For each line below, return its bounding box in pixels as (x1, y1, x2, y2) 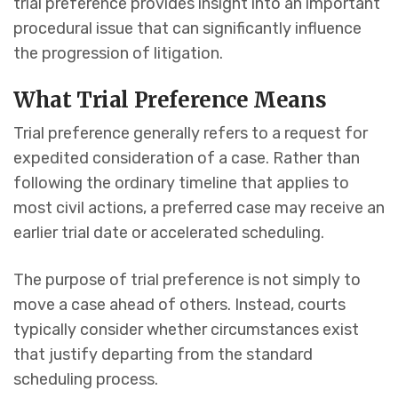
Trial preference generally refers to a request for (13, 123, 368, 144)
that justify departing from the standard (13, 345, 313, 365)
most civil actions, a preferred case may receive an (13, 198, 385, 219)
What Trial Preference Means (13, 86, 327, 115)
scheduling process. (13, 370, 158, 390)
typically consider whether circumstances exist (13, 320, 359, 340)
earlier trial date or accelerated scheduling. (13, 223, 324, 243)
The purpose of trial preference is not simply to (13, 270, 361, 291)
